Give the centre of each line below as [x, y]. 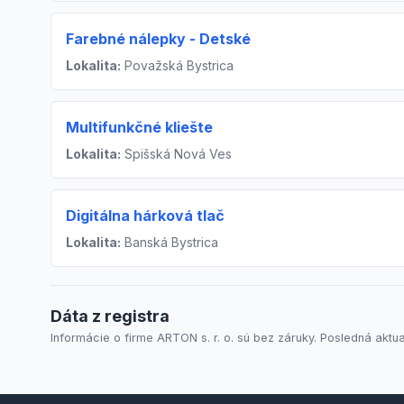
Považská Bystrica [177, 65]
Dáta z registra [110, 316]
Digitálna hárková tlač [145, 216]
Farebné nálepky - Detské [158, 39]
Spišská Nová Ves [176, 154]
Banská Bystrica [170, 242]
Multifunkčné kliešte [139, 127]
